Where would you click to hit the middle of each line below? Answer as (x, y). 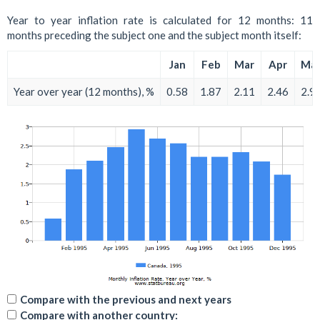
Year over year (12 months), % (84, 91)
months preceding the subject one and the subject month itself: (154, 35)
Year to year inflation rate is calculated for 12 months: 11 (160, 20)
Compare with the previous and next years (126, 300)
